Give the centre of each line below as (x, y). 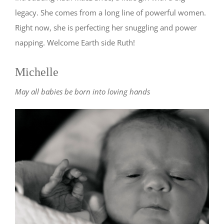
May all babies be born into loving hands (82, 92)
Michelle (37, 72)
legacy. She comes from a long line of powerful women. (110, 13)
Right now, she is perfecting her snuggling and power (106, 28)
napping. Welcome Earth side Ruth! (75, 43)
